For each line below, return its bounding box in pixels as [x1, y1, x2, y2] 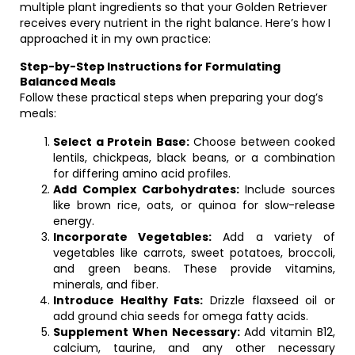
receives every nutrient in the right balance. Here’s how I [20, 15, 330, 31]
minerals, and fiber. [53, 277, 158, 292]
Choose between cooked [189, 134, 335, 150]
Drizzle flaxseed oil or [203, 292, 336, 308]
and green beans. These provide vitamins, [53, 261, 335, 277]
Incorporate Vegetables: [53, 229, 212, 245]
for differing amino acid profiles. [53, 166, 231, 181]
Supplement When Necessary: [53, 324, 240, 340]
